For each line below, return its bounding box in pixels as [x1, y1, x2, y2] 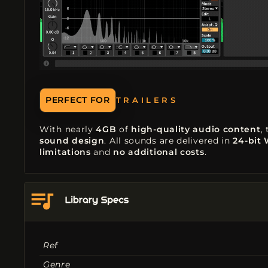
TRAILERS [115, 89, 178, 99]
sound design [39, 135, 105, 146]
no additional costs [113, 146, 205, 157]
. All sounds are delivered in [104, 135, 233, 146]
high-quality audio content [131, 123, 261, 135]
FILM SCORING [115, 95, 208, 105]
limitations [39, 146, 91, 157]
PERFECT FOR [45, 94, 110, 105]
